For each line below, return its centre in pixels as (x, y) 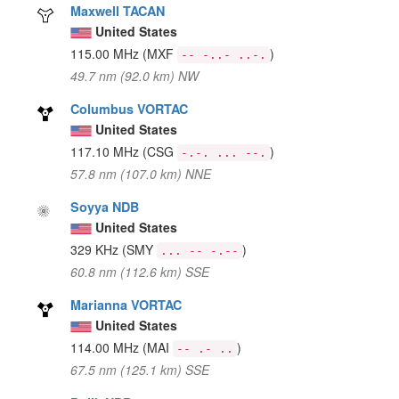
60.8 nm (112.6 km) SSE (140, 271)
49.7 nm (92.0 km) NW (135, 75)
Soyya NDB (105, 206)
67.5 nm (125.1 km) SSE (140, 369)
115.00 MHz (107, 53)
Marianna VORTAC (126, 304)
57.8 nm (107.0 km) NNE (141, 173)
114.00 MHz (107, 347)
